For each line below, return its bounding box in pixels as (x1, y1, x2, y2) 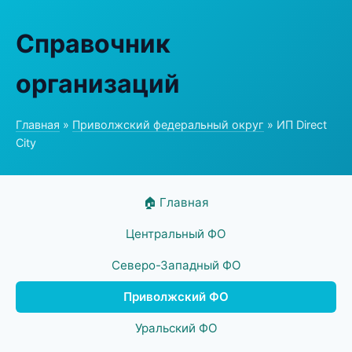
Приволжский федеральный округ (72, 118, 264, 131)
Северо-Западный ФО (111, 258, 241, 273)
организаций (16, 68, 180, 99)
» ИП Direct (264, 118, 327, 131)
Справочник (16, 28, 170, 59)
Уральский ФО (134, 321, 218, 335)
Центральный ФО (126, 226, 226, 241)
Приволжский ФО (123, 289, 229, 304)
